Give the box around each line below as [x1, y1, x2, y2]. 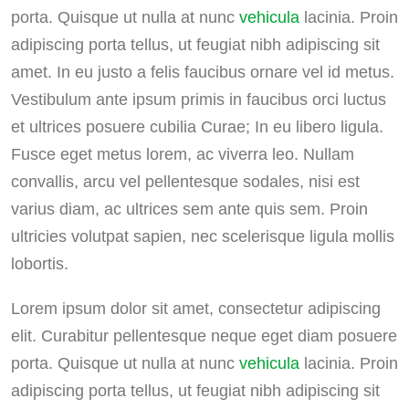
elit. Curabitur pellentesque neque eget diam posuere [11, 326, 397, 345]
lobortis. [11, 254, 68, 273]
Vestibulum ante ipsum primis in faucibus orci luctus [11, 89, 386, 109]
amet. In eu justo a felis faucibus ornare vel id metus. [11, 62, 394, 81]
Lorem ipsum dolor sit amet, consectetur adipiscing [11, 299, 381, 318]
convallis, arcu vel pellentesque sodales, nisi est [11, 172, 360, 191]
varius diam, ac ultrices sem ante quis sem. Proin [11, 199, 368, 218]
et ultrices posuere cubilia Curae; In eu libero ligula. [11, 117, 383, 136]
